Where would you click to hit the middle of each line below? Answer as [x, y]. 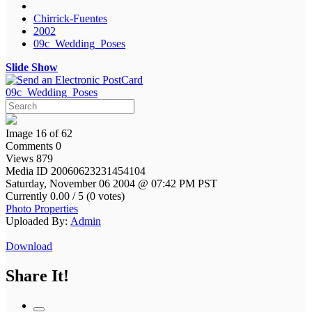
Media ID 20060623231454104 [77, 171]
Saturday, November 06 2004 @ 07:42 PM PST [111, 183]
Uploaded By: [37, 221]
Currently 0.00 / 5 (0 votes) [65, 196]
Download [29, 246]
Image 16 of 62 [39, 133]
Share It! [37, 275]
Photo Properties [42, 208]
